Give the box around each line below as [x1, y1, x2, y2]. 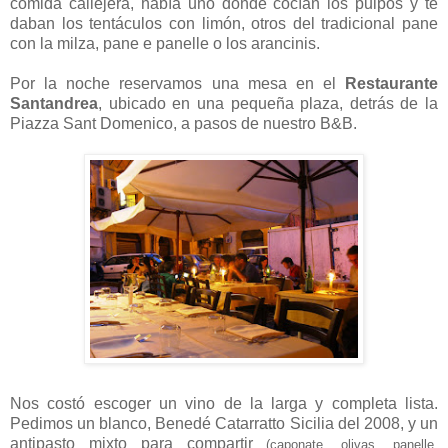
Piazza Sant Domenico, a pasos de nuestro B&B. [10, 115, 357, 133]
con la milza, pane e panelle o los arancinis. [10, 35, 320, 53]
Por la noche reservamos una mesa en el [10, 75, 345, 93]
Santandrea [10, 95, 98, 113]
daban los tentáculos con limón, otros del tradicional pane [10, 15, 438, 33]
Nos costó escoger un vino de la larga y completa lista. [10, 395, 438, 413]
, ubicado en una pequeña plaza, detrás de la [98, 95, 438, 113]
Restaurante [345, 75, 438, 93]
